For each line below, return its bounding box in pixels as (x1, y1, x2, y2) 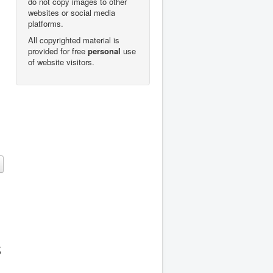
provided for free (28, 44, 88, 57)
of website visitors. (28, 55, 94, 68)
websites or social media (28, 6, 115, 18)
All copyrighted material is (28, 34, 119, 46)
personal (88, 44, 121, 57)
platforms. (28, 17, 63, 29)
